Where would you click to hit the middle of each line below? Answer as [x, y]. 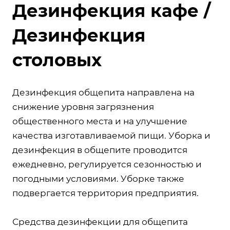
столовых [57, 60]
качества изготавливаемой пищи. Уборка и [111, 135]
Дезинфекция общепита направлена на [103, 92]
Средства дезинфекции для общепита [100, 222]
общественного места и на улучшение [100, 121]
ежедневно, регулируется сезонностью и [107, 164]
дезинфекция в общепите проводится [100, 150]
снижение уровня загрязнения [83, 107]
